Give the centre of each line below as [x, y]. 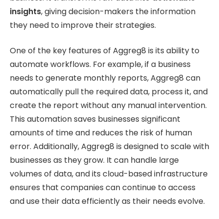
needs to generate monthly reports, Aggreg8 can [105, 78]
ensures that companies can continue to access [103, 188]
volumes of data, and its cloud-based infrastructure [109, 174]
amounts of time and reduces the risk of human [101, 133]
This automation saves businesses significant [95, 119]
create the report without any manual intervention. [108, 106]
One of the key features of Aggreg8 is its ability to [105, 51]
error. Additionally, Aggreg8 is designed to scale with [109, 147]
